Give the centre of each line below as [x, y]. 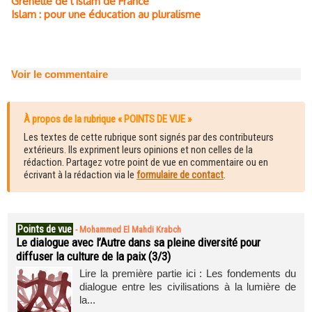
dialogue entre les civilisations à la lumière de [188, 287]
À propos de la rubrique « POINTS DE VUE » [108, 119]
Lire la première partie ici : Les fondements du [188, 273]
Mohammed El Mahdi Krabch [130, 229]
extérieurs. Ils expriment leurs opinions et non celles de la [138, 150]
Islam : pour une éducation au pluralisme [106, 14]
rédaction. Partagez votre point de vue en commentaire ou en [146, 162]
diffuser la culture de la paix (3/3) [93, 256]
